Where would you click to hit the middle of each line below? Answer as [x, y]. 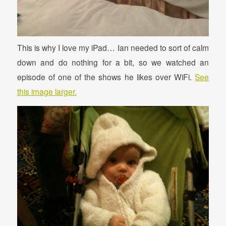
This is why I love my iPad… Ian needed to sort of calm [113, 48]
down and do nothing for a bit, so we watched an [113, 62]
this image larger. [47, 92]
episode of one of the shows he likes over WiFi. [106, 77]
